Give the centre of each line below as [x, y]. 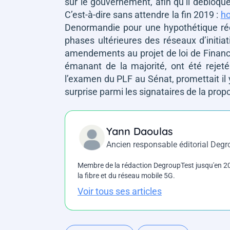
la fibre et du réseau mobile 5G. [126, 176]
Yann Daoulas [140, 131]
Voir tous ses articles [120, 191]
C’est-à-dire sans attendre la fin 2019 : [143, 15]
